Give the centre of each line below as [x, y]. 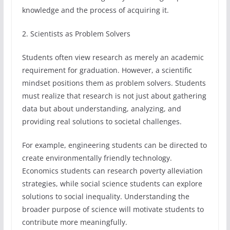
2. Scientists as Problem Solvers [76, 34]
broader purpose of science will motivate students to [113, 209]
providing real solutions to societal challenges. [102, 122]
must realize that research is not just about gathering [114, 96]
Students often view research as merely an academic [113, 57]
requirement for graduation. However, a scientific [107, 70]
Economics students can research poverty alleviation [112, 171]
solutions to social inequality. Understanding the [106, 197]
